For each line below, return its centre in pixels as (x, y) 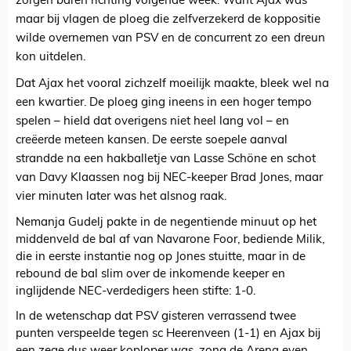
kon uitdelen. (51, 58)
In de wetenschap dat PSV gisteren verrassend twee (156, 317)
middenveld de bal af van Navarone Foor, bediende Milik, (170, 241)
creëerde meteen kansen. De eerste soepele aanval (152, 141)
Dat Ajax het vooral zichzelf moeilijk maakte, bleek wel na (172, 85)
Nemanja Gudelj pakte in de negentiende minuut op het (166, 223)
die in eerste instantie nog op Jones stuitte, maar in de (161, 258)
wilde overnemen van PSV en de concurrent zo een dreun (170, 39)
